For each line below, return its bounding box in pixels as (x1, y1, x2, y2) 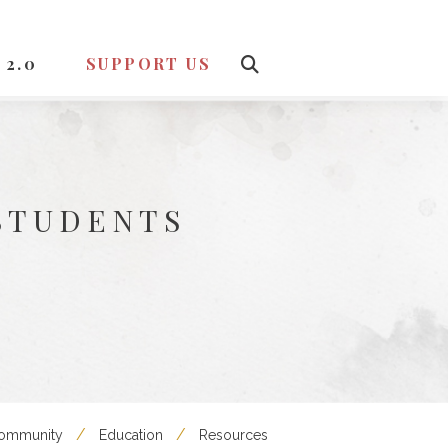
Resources (199, 427, 268, 443)
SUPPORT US (85, 53, 211, 74)
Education (99, 427, 163, 443)
